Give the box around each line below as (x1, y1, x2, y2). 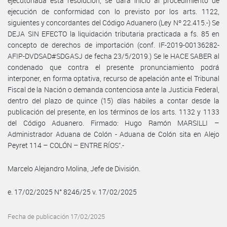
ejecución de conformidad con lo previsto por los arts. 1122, (8, 6, 219, 16)
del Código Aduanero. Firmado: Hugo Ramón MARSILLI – (8, 118, 219, 128)
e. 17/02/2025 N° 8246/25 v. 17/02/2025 (8, 186, 137, 197)
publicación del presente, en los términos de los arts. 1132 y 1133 (8, 106, 219, 117)
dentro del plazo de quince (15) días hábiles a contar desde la (8, 95, 219, 105)
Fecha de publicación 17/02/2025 (8, 212, 105, 221)
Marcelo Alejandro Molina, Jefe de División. (8, 163, 140, 173)
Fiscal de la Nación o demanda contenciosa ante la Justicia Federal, (8, 84, 219, 94)
